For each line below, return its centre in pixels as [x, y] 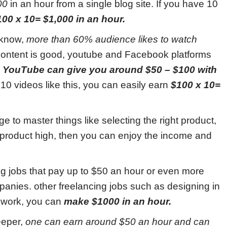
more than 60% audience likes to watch [112, 39]
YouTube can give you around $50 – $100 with [110, 70]
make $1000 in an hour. [118, 201]
